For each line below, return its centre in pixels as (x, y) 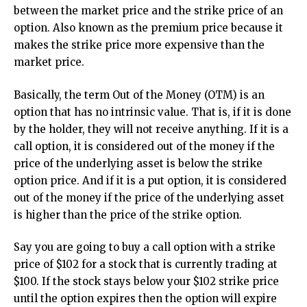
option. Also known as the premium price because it (148, 28)
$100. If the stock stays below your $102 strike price (146, 282)
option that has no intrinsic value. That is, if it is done (152, 112)
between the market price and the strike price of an (148, 11)
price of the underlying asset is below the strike (138, 163)
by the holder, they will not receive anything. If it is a (151, 129)
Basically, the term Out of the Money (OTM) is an (139, 95)
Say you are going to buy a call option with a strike (145, 247)
